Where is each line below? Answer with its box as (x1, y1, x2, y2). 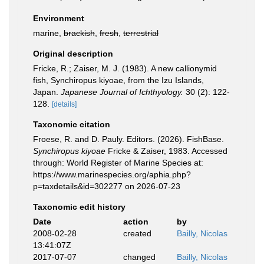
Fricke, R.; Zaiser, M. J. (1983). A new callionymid (33, 64, 217, 73)
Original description (33, 49, 113, 58)
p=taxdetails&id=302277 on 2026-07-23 (33, 181, 180, 191)
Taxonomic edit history (33, 202, 126, 212)
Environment (33, 14, 84, 23)
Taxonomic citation (33, 120, 110, 129)
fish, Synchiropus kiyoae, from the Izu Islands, (33, 75, 204, 85)
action (123, 217, 148, 226)
